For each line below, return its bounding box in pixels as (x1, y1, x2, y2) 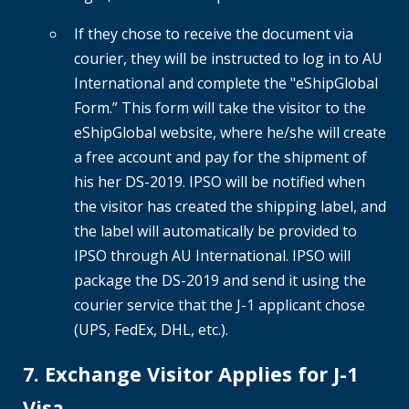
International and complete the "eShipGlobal (74, 73, 378, 94)
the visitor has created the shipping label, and (74, 196, 386, 217)
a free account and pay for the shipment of (74, 147, 367, 168)
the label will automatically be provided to (74, 221, 357, 242)
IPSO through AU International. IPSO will (74, 246, 351, 267)
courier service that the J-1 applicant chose (74, 295, 365, 316)
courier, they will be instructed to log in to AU (74, 48, 383, 69)
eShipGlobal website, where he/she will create (74, 122, 386, 143)
